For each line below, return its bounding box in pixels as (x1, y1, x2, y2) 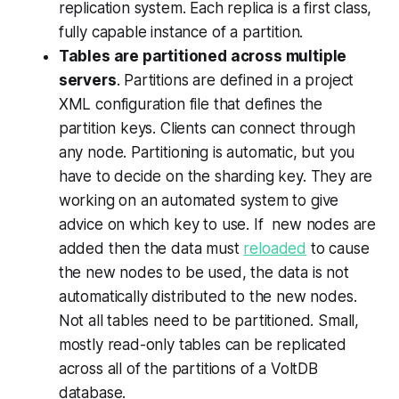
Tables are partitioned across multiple (58, 46, 347, 65)
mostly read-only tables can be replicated (58, 335, 346, 354)
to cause (306, 239, 370, 257)
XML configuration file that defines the (58, 94, 323, 113)
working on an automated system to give (58, 191, 339, 209)
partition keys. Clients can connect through (58, 118, 355, 137)
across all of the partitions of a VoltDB (58, 359, 318, 378)
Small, (318, 311, 360, 330)
